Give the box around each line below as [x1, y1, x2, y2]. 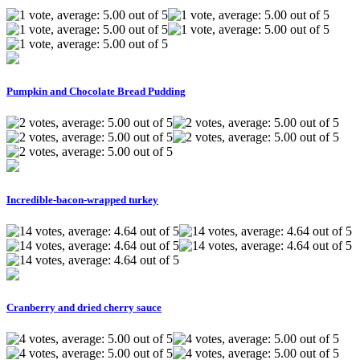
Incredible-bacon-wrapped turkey [6, 193, 158, 206]
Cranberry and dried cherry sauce [6, 301, 162, 313]
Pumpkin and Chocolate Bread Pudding [6, 85, 186, 98]
